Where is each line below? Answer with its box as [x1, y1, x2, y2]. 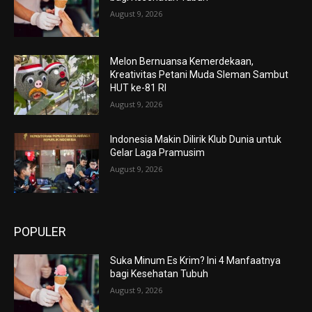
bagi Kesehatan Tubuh [110, 267, 209, 279]
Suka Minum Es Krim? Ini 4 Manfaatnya [110, 254, 281, 266]
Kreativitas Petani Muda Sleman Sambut [110, 69, 289, 81]
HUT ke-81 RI [110, 82, 167, 94]
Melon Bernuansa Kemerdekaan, [110, 56, 254, 68]
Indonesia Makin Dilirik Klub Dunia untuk [110, 134, 282, 146]
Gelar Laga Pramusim [110, 147, 205, 159]
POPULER [14, 224, 66, 239]
